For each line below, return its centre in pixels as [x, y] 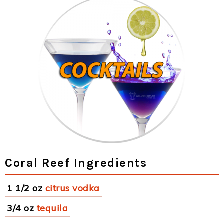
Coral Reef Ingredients [76, 163]
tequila [52, 208]
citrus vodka [72, 188]
